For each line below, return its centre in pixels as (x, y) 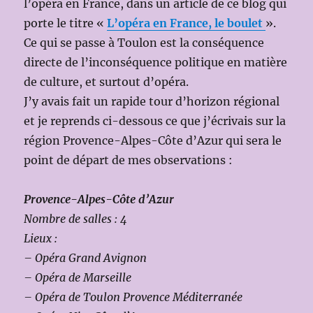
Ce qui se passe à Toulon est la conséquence (144, 42)
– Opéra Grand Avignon (86, 257)
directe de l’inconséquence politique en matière (156, 62)
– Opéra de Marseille (78, 277)
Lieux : (41, 238)
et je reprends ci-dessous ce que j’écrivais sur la (155, 121)
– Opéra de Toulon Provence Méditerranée (133, 297)
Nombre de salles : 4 (76, 218)
